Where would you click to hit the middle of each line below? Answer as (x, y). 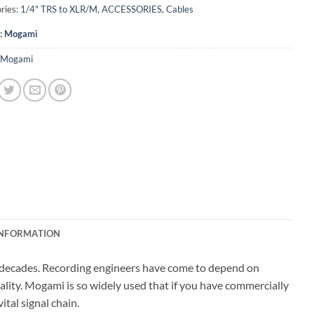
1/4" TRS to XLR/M (59, 9)
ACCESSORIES (131, 9)
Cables (179, 9)
